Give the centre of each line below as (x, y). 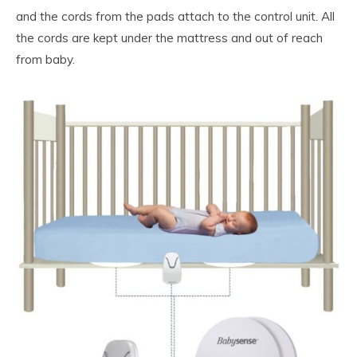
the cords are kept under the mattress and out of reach (169, 37)
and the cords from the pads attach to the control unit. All (175, 16)
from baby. (45, 59)
